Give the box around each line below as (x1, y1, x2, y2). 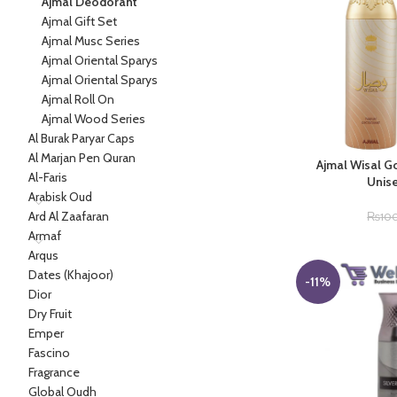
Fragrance (28, 364, 80, 380)
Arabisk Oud (28, 189, 92, 205)
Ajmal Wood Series (42, 111, 145, 127)
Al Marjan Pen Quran (28, 150, 136, 166)
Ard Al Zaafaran (28, 208, 109, 224)
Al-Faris (28, 169, 67, 185)
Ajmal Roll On (42, 91, 114, 107)
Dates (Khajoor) (28, 267, 113, 283)
